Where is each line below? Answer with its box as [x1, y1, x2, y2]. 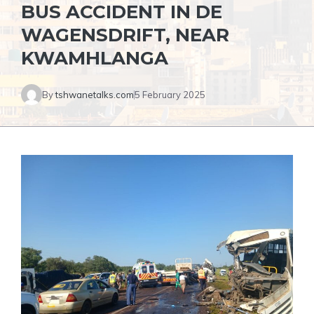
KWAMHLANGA [21, 47, 168, 69]
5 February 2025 [135, 88, 205, 100]
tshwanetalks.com [55, 88, 134, 100]
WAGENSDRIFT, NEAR [21, 24, 229, 46]
